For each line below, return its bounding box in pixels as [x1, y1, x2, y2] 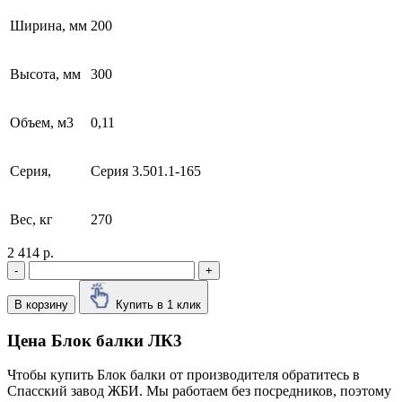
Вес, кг [10, 211, 53, 227]
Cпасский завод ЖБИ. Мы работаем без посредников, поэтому [7, 383, 391, 399]
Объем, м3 [10, 114, 74, 130]
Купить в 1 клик [116, 297, 201, 311]
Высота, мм [10, 66, 81, 82]
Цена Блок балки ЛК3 [7, 330, 182, 350]
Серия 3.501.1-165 [91, 162, 201, 179]
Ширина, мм [10, 17, 87, 33]
